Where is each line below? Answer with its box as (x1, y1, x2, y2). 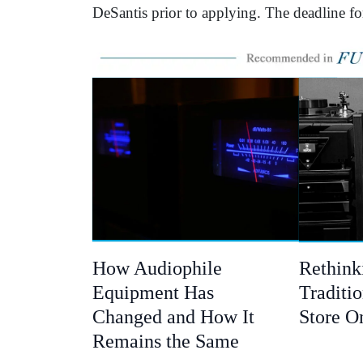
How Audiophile (92, 258, 222, 280)
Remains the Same (92, 331, 239, 352)
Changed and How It (92, 306, 254, 328)
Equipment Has (92, 282, 214, 304)
